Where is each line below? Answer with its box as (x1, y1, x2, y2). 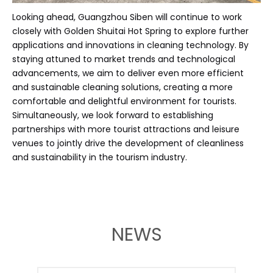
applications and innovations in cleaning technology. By (12, 38, 249, 51)
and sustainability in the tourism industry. (12, 151, 187, 163)
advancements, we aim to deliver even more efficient (12, 66, 244, 79)
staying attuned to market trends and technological (12, 52, 235, 65)
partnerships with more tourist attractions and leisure (12, 122, 239, 135)
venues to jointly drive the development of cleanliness (12, 136, 244, 149)
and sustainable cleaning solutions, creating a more (12, 80, 233, 93)
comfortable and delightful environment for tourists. (12, 94, 236, 107)
